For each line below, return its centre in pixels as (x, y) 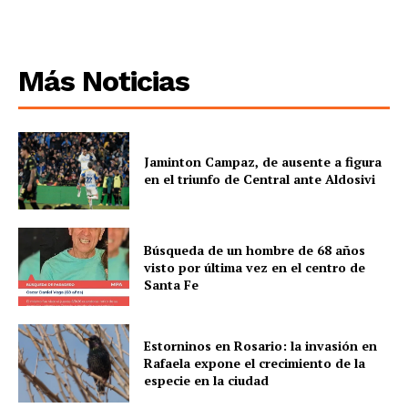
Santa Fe (172, 284)
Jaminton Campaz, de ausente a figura (263, 162)
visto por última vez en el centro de (255, 267)
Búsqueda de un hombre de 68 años (255, 250)
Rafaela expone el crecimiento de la (255, 363)
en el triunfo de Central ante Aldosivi (260, 179)
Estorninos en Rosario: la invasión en (261, 346)
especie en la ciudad (207, 381)
